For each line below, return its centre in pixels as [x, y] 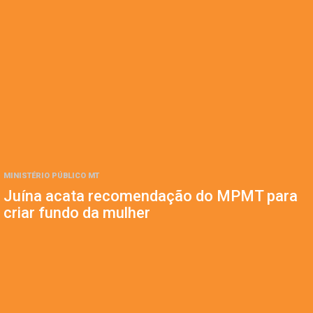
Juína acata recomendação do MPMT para [151, 196]
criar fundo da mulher [77, 213]
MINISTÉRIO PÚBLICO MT [51, 176]
